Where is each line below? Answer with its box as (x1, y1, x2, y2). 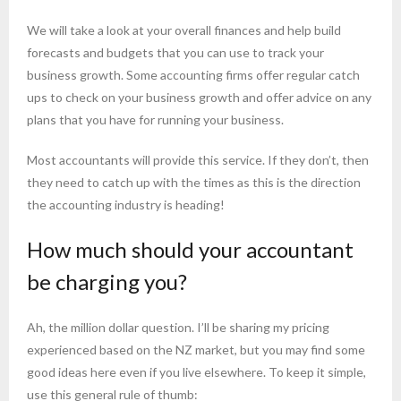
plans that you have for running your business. (27, 112, 284, 128)
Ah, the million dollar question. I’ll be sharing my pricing (27, 319, 329, 335)
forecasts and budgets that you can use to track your (27, 45, 324, 61)
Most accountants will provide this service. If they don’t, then (27, 152, 369, 168)
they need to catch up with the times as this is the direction (27, 175, 361, 191)
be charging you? (27, 269, 187, 295)
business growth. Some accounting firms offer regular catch (27, 67, 360, 83)
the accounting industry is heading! (27, 197, 225, 213)
